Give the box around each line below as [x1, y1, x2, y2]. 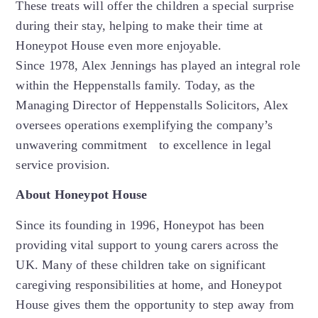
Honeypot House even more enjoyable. [16, 38, 222, 53]
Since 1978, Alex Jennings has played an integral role [16, 57, 300, 72]
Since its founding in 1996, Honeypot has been [16, 217, 265, 232]
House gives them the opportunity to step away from [16, 297, 295, 312]
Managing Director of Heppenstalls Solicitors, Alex [16, 97, 289, 112]
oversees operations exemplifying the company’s [16, 117, 273, 132]
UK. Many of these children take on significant [16, 257, 266, 272]
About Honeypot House [16, 187, 148, 202]
